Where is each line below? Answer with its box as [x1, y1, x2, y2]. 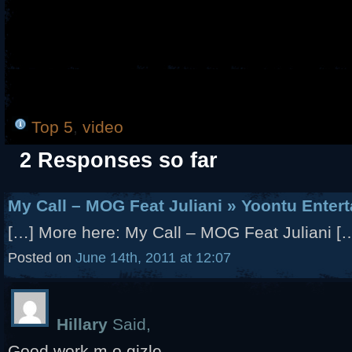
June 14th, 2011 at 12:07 [75, 250, 231, 266]
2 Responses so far [20, 148, 218, 172]
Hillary [57, 315, 108, 333]
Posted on [8, 250, 75, 266]
